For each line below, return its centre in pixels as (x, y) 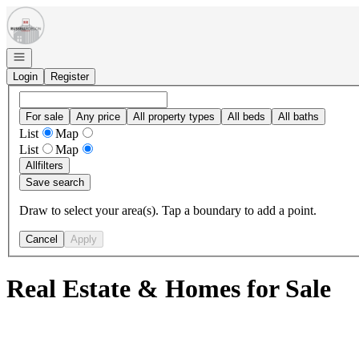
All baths (298, 116)
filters (50, 165)
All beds (246, 116)
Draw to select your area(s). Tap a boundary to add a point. (168, 210)
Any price (98, 116)
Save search (55, 182)
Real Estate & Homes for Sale (169, 289)
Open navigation (50, 56)
